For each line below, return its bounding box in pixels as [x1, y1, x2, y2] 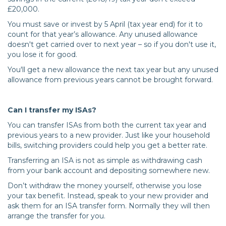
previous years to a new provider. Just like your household [8, 131, 210, 140]
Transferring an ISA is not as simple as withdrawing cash [8, 156, 202, 165]
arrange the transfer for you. [8, 211, 105, 221]
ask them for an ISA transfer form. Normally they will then [8, 201, 210, 211]
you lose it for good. [8, 50, 79, 60]
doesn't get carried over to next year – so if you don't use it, [8, 40, 216, 49]
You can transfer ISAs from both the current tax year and [8, 121, 206, 130]
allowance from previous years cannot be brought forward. [8, 75, 213, 85]
